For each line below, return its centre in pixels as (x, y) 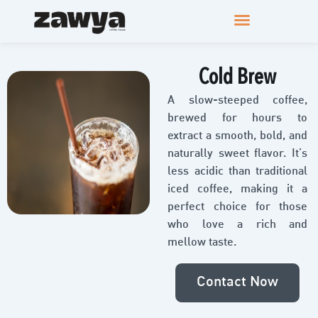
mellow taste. (202, 243)
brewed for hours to (237, 119)
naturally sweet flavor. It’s (237, 154)
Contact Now (238, 282)
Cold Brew (238, 78)
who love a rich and (237, 225)
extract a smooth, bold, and (237, 137)
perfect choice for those (237, 208)
